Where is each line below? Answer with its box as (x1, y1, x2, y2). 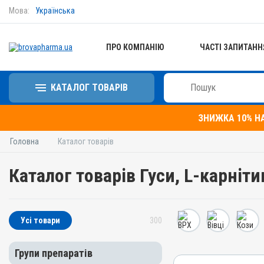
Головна (10, 137, 39, 146)
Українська (35, 6, 75, 15)
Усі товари (21, 216, 60, 225)
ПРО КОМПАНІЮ (106, 42, 164, 52)
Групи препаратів (15, 247, 93, 259)
